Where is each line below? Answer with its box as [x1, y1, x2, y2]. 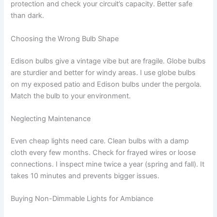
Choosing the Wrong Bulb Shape [11, 34, 119, 43]
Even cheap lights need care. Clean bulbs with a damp [11, 136, 189, 145]
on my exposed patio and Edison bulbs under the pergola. [11, 79, 202, 89]
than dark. [11, 11, 45, 20]
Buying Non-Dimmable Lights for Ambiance [11, 194, 154, 203]
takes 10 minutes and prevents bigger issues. [11, 171, 160, 180]
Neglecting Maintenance [11, 114, 91, 123]
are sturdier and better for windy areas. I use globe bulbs [11, 68, 196, 77]
